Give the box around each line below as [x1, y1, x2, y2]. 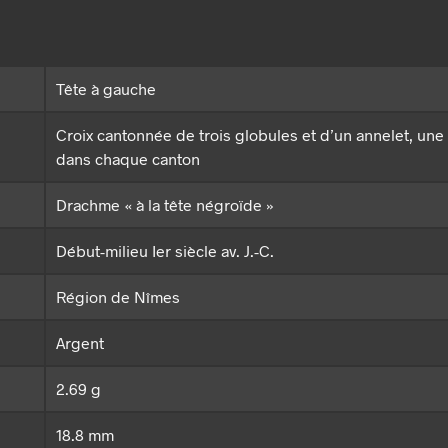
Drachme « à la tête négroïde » [56, 195, 274, 215]
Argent [56, 333, 104, 353]
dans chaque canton [56, 149, 200, 169]
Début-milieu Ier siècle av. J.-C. [56, 241, 274, 261]
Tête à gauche [56, 79, 156, 99]
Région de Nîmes [56, 287, 180, 307]
